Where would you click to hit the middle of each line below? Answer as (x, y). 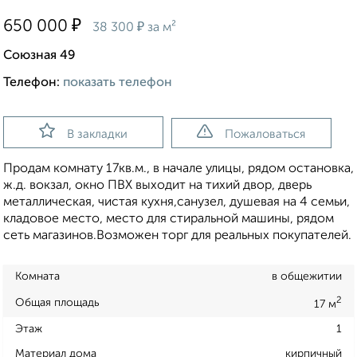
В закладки (97, 135)
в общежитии (307, 277)
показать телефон (118, 83)
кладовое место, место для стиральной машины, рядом (169, 220)
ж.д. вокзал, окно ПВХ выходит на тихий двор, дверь (157, 186)
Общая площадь (57, 302)
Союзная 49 (39, 56)
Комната (37, 277)
